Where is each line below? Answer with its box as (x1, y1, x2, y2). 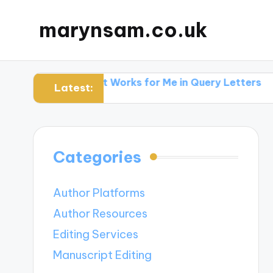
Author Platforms (53, 186, 146, 200)
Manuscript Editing (53, 248, 152, 263)
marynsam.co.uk (39, 18, 207, 43)
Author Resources (53, 207, 148, 221)
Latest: (54, 81, 93, 95)
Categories (53, 147, 142, 168)
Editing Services (53, 227, 139, 242)
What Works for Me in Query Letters (32, 76, 214, 88)
